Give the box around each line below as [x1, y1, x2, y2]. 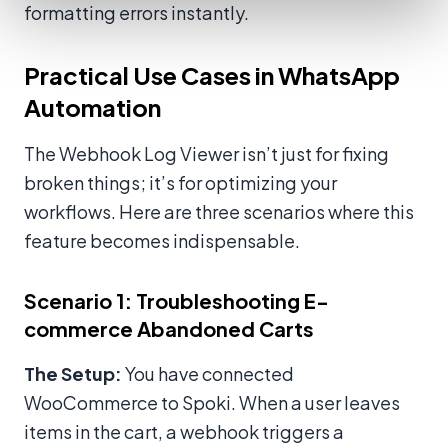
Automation [24, 91, 161, 122]
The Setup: [24, 361, 122, 385]
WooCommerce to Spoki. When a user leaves [24, 390, 400, 414]
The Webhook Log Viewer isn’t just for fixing [24, 141, 389, 165]
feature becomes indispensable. [24, 228, 300, 252]
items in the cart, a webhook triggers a [24, 419, 344, 443]
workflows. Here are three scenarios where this [24, 199, 414, 223]
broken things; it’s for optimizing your [24, 170, 337, 194]
